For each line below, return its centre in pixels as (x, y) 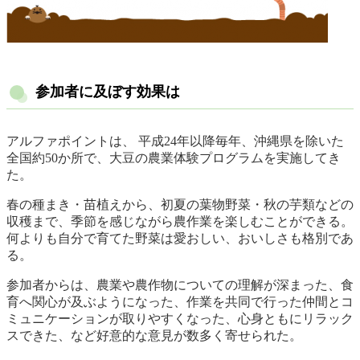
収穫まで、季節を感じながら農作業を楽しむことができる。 (180, 222)
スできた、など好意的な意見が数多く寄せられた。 (154, 336)
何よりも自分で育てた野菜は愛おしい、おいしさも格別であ (180, 239)
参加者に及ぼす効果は (108, 92)
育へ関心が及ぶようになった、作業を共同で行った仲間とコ (180, 302)
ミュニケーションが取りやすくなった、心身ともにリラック (180, 319)
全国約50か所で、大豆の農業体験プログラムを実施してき (174, 158)
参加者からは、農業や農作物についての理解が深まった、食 (180, 285)
